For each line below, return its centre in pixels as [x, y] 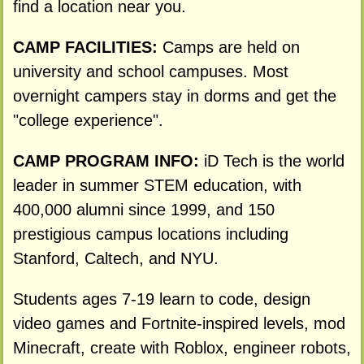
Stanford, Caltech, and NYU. [115, 258]
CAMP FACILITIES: [87, 48]
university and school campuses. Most [150, 72]
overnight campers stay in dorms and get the [174, 96]
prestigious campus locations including [150, 234]
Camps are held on [231, 48]
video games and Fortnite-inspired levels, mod [179, 323]
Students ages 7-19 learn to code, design [161, 299]
